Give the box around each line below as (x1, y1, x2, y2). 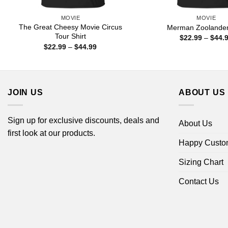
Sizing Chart (179, 157, 223, 166)
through (96, 63, 122, 72)
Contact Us (179, 177, 219, 186)
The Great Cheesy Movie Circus (18, 23, 122, 32)
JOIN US (8, 88, 43, 97)
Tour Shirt (54, 32, 86, 41)
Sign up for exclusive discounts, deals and (8, 116, 159, 125)
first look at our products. (8, 128, 95, 137)
